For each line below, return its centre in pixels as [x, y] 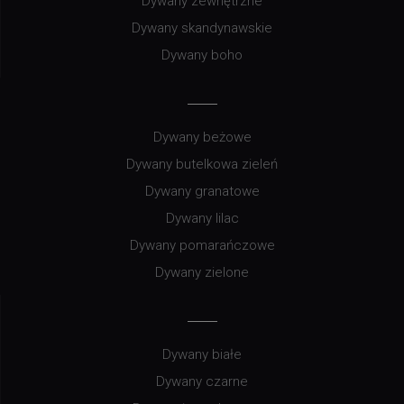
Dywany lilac [202, 218]
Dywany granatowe [202, 191]
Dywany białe [202, 354]
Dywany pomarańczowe [202, 245]
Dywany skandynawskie [202, 28]
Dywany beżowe [202, 137]
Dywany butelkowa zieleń [202, 164]
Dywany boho [202, 55]
